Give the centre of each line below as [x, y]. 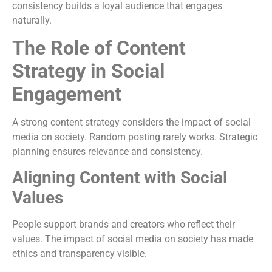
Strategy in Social [88, 71]
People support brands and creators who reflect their [124, 225]
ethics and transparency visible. [80, 254]
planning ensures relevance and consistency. [107, 151]
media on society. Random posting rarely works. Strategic [135, 137]
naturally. [32, 20]
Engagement [67, 94]
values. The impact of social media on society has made [133, 239]
